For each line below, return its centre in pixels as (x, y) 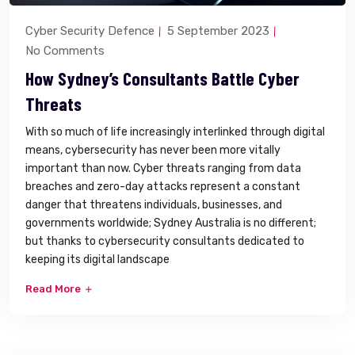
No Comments (65, 51)
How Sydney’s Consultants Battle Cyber (162, 78)
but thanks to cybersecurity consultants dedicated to (165, 241)
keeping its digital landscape (97, 260)
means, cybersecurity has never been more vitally (153, 150)
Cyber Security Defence (90, 31)
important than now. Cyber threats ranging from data (163, 168)
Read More (54, 289)
